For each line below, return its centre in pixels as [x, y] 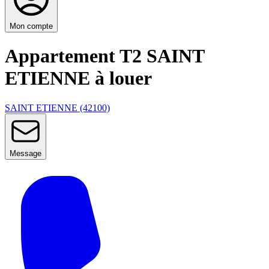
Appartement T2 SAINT [104, 56]
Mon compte [31, 26]
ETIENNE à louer [78, 78]
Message [26, 153]
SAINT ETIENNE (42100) [57, 107]
